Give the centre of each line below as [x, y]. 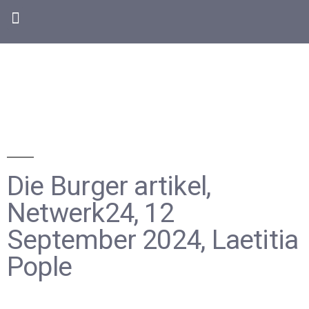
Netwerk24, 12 [90, 213]
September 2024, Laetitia [153, 240]
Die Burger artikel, [109, 186]
